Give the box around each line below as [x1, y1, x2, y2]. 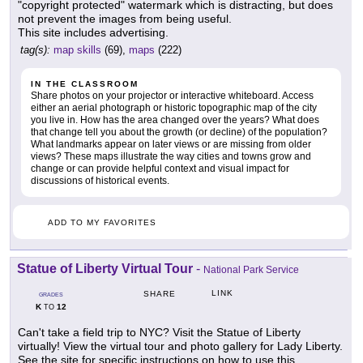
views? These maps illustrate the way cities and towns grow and [31, 151, 311, 163]
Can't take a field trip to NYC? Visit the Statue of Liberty [18, 326, 301, 340]
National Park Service [203, 264, 299, 276]
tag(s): [20, 44, 50, 57]
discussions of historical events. [31, 175, 169, 187]
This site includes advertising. [18, 26, 169, 40]
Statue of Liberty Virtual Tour [17, 262, 193, 276]
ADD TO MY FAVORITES [48, 218, 156, 228]
